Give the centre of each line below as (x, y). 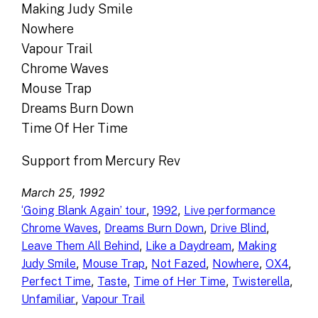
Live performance (230, 211)
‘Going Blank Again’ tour (84, 211)
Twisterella (261, 282)
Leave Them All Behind (81, 246)
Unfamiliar (49, 300)
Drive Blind (238, 229)
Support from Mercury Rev (101, 161)
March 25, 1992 (64, 193)
